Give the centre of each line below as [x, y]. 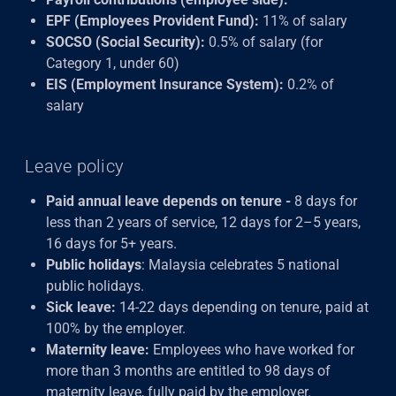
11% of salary [303, 21]
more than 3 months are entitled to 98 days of [188, 371]
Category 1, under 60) [113, 63]
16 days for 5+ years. [111, 244]
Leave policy [74, 166]
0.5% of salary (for [264, 42]
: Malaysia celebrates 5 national [240, 265]
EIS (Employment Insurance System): [165, 84]
